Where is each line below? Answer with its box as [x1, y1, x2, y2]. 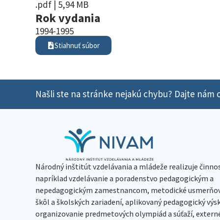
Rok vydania [35, 10, 100, 26]
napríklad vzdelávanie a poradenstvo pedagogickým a [35, 173, 214, 183]
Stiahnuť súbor [55, 40, 100, 50]
